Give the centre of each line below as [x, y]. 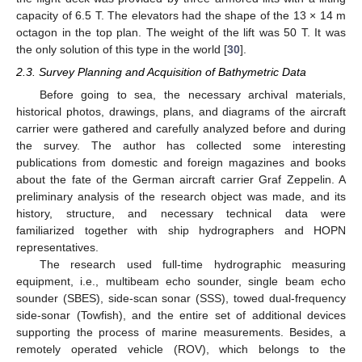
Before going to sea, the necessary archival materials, [192, 95]
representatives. [57, 248]
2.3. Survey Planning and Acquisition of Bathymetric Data [161, 72]
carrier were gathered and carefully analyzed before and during [181, 129]
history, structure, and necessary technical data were [181, 214]
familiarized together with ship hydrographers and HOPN [181, 231]
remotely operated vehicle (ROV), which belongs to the [181, 349]
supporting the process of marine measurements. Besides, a [181, 333]
